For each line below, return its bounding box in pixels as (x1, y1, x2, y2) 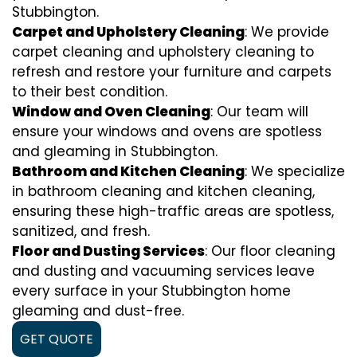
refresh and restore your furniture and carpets (12, 62, 331, 81)
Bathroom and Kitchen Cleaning (12, 162, 245, 181)
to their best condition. (12, 82, 167, 101)
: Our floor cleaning (205, 241, 335, 261)
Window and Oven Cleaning (12, 102, 210, 121)
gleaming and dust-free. (12, 301, 184, 320)
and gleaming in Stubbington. (12, 142, 218, 161)
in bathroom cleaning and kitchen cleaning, (12, 182, 315, 201)
